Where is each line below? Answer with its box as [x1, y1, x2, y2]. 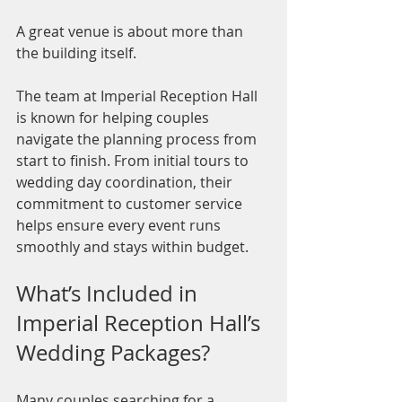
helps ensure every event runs [16, 215, 224, 236]
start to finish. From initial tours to [16, 151, 252, 171]
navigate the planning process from [16, 129, 260, 150]
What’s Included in [16, 279, 203, 309]
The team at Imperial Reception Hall [16, 86, 261, 107]
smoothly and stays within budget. [16, 237, 249, 258]
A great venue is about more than [16, 22, 247, 42]
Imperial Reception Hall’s [16, 309, 266, 338]
